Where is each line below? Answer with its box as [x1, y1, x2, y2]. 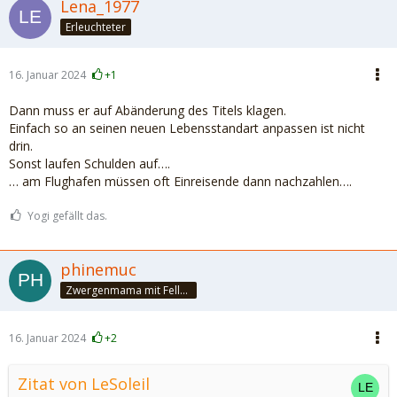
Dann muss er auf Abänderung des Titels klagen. [9, 102, 286, 119]
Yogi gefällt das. [27, 208, 107, 223]
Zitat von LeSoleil [18, 373, 150, 394]
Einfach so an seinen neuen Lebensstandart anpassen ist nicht [9, 120, 365, 136]
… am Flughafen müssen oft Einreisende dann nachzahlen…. [9, 173, 352, 190]
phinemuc [60, 259, 136, 280]
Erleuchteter [66, 19, 126, 35]
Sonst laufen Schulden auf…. [9, 155, 170, 172]
